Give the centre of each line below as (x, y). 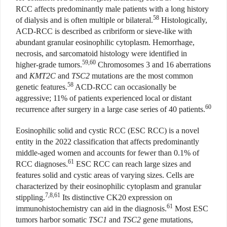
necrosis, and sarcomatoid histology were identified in (101, 54)
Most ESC (191, 209)
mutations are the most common (141, 76)
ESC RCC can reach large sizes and (133, 164)
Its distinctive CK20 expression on (116, 198)
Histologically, (183, 20)
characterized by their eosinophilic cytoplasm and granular (108, 186)
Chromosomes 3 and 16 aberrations (153, 65)
